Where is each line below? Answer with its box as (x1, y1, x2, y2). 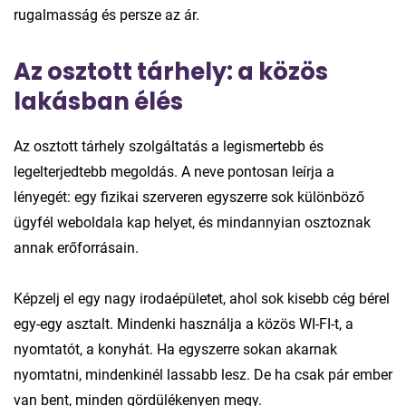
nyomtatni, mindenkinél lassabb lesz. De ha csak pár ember (14, 365, 392, 383)
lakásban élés (14, 84, 183, 118)
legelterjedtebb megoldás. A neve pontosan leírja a (14, 162, 334, 180)
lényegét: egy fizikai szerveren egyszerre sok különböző (14, 188, 364, 206)
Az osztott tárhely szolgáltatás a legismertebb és (14, 137, 324, 155)
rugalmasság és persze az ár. (14, 5, 199, 24)
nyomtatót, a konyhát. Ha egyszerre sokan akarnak (14, 340, 337, 358)
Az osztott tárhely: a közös (14, 54, 328, 88)
